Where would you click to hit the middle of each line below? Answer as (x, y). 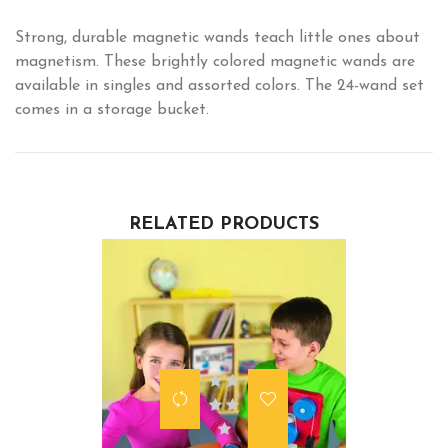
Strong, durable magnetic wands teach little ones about (217, 37)
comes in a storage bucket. (112, 109)
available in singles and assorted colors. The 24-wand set (219, 85)
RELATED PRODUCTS (224, 224)
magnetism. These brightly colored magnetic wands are (215, 61)
